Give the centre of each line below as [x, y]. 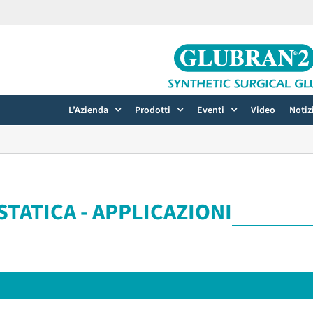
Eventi [211, 110]
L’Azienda [88, 110]
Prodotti [153, 110]
